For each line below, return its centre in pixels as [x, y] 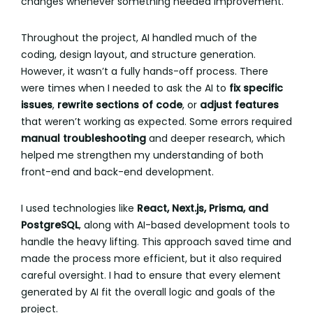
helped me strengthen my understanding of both [142, 155]
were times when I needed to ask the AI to [125, 88]
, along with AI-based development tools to [184, 225]
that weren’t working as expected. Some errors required [156, 122]
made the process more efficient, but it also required [151, 259]
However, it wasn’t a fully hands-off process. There [145, 71]
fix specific [256, 88]
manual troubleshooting [83, 138]
